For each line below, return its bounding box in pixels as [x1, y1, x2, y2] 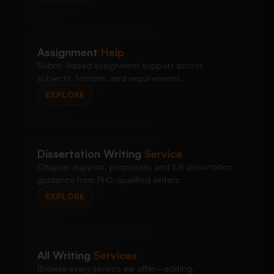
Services [94, 248, 137, 262]
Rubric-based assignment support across [37, 60, 203, 71]
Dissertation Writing [37, 147, 144, 161]
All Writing [37, 248, 94, 262]
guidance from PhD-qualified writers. [37, 174, 182, 185]
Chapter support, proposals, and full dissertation [37, 161, 233, 172]
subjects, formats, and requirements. [37, 73, 183, 84]
